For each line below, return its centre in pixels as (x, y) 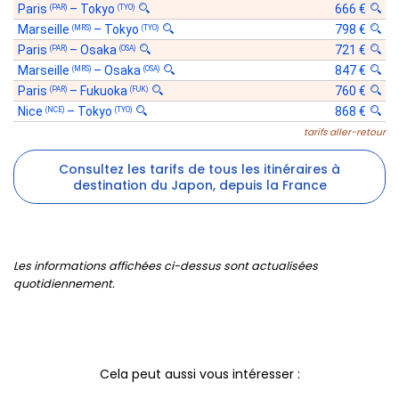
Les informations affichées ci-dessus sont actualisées (166, 265)
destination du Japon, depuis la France (199, 185)
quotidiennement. (64, 283)
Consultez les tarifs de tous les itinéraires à (199, 169)
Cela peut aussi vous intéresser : (199, 374)
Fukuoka (105, 91)
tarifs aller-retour (345, 133)
